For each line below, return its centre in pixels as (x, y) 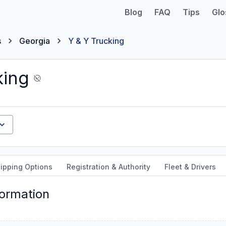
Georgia (35, 41)
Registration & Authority (108, 167)
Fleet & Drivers (190, 167)
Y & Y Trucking (96, 41)
